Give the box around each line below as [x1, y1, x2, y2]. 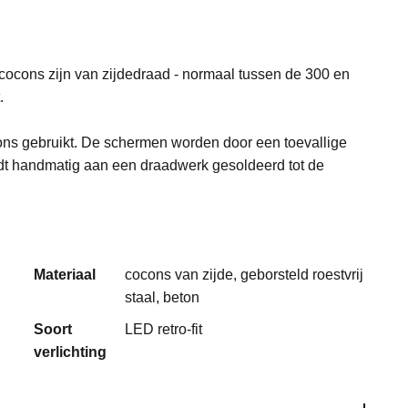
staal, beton [125, 290, 200, 305]
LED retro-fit [125, 321, 203, 337]
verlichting [34, 344, 107, 360]
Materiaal [34, 267, 97, 282]
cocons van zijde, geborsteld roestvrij [125, 267, 364, 282]
